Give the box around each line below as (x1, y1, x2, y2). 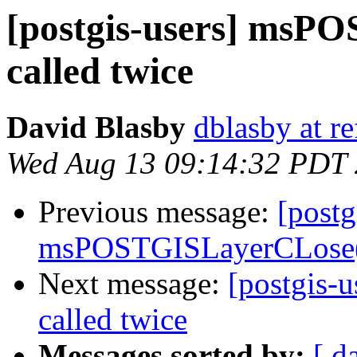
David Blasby (6, 110, 186, 145)
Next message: (38, 266, 228, 301)
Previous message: (38, 194, 277, 229)
